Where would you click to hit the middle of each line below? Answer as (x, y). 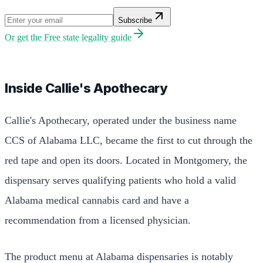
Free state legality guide (88, 37)
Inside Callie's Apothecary (86, 88)
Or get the (24, 37)
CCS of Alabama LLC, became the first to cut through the (129, 140)
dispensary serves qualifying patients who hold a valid (120, 180)
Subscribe (135, 20)
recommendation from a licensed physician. (98, 220)
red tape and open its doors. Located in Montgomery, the (126, 160)
